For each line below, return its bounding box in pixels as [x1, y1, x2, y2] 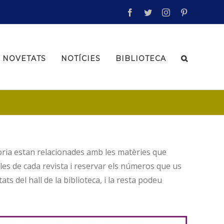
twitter [151, 7, 171, 16]
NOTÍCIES [61, 53, 100, 63]
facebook [133, 7, 162, 16]
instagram [169, 7, 200, 16]
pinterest [187, 7, 214, 16]
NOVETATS [2, 53, 46, 63]
